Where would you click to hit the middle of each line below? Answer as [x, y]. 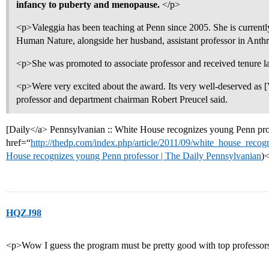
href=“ [18, 143]
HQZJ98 [24, 213]
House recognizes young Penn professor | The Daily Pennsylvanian [134, 156]
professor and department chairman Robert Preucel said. [122, 99]
